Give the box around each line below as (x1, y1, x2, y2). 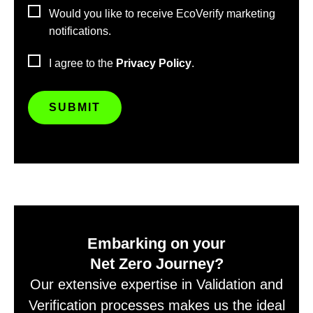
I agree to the (49, 57, 116, 70)
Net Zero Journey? (89, 255, 224, 273)
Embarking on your (87, 235, 226, 253)
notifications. (49, 25, 111, 38)
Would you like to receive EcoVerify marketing (49, 8, 275, 20)
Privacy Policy (116, 57, 191, 70)
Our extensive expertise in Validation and (30, 277, 283, 293)
